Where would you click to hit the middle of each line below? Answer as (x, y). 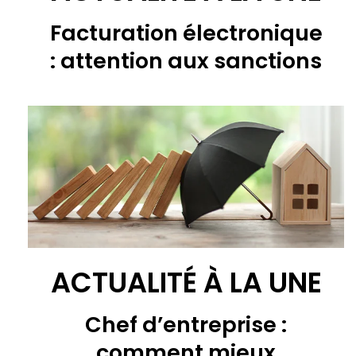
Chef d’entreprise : (186, 325)
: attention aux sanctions (186, 61)
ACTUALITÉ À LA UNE (186, 283)
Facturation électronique (186, 33)
